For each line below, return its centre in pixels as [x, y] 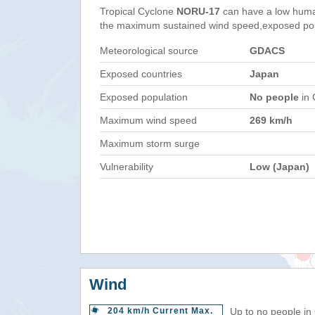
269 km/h [271, 120]
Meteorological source [149, 51]
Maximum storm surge [150, 143]
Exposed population [144, 97]
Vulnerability [127, 167]
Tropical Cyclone [138, 11]
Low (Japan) [279, 167]
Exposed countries [141, 74]
